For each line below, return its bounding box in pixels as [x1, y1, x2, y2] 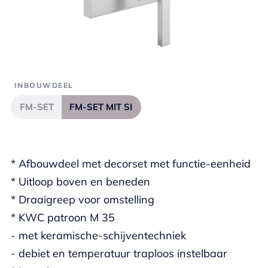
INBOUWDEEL [14, 81, 74, 90]
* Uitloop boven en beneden [11, 175, 150, 188]
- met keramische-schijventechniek [11, 229, 186, 242]
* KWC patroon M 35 [11, 211, 115, 224]
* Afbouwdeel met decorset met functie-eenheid [11, 157, 251, 170]
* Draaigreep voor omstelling [11, 193, 154, 206]
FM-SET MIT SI [69, 101, 132, 112]
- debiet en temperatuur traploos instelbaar [11, 246, 227, 260]
